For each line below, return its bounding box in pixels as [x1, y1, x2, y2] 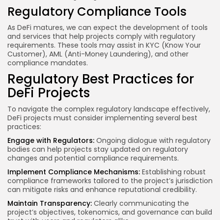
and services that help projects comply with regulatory [7, 31, 195, 42]
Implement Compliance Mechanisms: [7, 167, 140, 177]
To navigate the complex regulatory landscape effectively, [7, 104, 210, 114]
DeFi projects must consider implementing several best [7, 113, 197, 123]
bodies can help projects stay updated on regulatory [7, 144, 188, 155]
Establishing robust [140, 167, 206, 177]
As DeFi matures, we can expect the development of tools [7, 23, 208, 33]
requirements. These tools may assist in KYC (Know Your [7, 40, 201, 51]
